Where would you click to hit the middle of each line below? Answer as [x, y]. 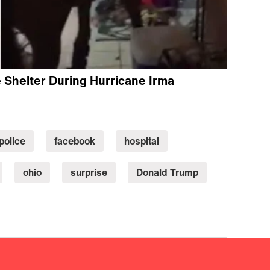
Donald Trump [167, 172]
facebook [74, 141]
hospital [141, 141]
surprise [89, 172]
